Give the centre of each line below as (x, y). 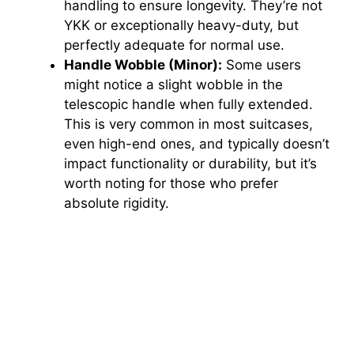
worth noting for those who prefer (171, 184)
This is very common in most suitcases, (188, 124)
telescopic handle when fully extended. (188, 105)
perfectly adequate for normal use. (174, 45)
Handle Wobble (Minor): (143, 65)
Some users (262, 65)
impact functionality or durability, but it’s (190, 164)
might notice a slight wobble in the (173, 85)
